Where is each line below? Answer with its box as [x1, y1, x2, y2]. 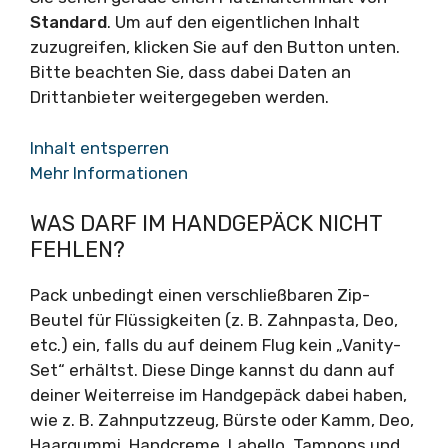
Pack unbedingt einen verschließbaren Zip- [30, 285, 370, 305]
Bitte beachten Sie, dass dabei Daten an [30, 62, 351, 82]
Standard [30, 12, 107, 32]
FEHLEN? [30, 236, 125, 263]
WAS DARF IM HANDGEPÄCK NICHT [30, 210, 382, 237]
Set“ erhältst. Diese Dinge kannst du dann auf [30, 360, 395, 380]
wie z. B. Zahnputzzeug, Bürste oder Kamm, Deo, [30, 410, 414, 430]
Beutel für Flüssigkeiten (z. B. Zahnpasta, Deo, [30, 310, 398, 330]
